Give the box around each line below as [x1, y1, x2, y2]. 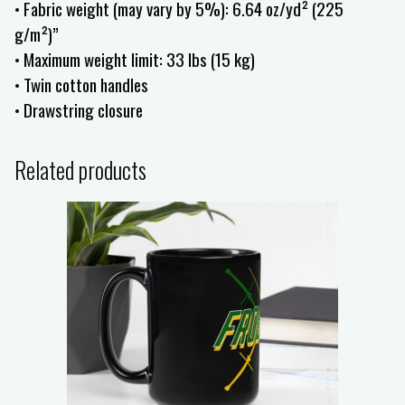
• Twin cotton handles [14, 71, 148, 98]
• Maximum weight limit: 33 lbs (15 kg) [14, 46, 255, 72]
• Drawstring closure [14, 97, 143, 123]
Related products [14, 153, 146, 187]
